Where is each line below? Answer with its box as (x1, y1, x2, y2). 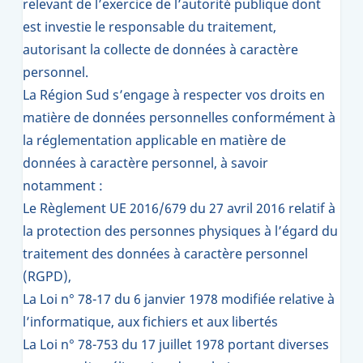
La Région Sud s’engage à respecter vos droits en (23, 86, 325, 104)
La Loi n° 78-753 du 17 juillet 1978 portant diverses (23, 335, 329, 353)
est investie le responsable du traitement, (23, 18, 276, 36)
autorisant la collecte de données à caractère (23, 41, 298, 58)
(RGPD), (23, 267, 71, 285)
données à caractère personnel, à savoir (23, 154, 268, 172)
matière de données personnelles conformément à (23, 109, 335, 126)
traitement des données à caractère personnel (23, 245, 308, 263)
